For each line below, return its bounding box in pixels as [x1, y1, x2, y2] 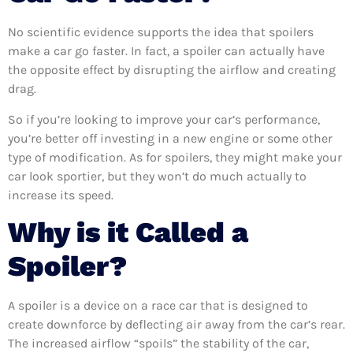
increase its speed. [8, 187, 113, 203]
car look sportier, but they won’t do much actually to [8, 168, 307, 184]
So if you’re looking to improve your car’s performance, [8, 111, 320, 127]
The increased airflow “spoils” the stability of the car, [8, 336, 309, 351]
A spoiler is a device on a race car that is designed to [8, 298, 308, 314]
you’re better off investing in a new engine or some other [8, 130, 333, 146]
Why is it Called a [8, 216, 248, 250]
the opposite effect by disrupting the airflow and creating [8, 62, 336, 78]
